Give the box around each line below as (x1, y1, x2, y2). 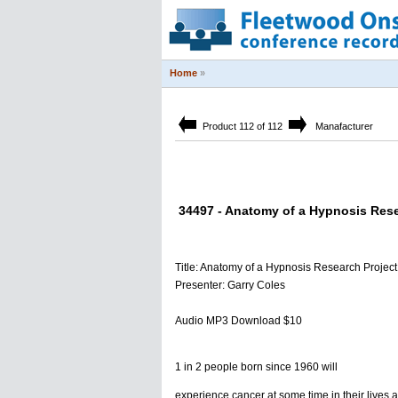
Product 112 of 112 (203, 121, 283, 131)
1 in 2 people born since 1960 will (175, 361, 338, 373)
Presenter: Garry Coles (175, 279, 285, 291)
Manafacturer (310, 121, 373, 131)
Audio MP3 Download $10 (175, 314, 302, 327)
